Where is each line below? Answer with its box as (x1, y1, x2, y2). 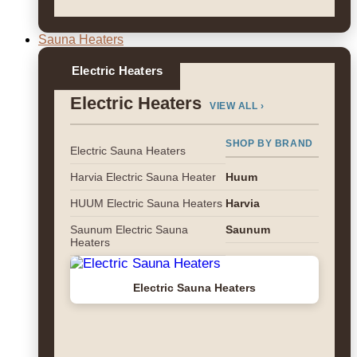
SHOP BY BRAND (226, 138, 313, 149)
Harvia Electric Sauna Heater (70, 171, 216, 183)
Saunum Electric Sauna (70, 223, 188, 236)
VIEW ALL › (210, 100, 264, 112)
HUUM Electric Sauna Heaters (70, 197, 222, 210)
